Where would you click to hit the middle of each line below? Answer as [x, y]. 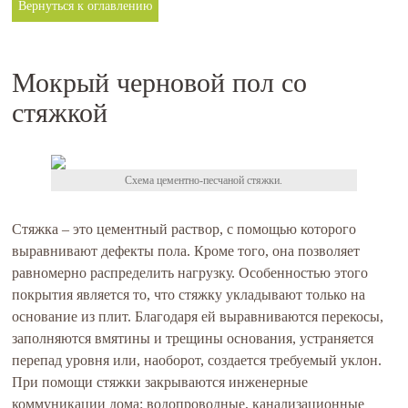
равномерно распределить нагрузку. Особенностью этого [190, 273]
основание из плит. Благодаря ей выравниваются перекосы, [198, 316]
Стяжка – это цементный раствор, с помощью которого [184, 229]
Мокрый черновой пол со [160, 82]
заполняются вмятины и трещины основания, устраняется [193, 338]
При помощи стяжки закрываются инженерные [160, 382]
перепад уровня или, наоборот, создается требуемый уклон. [197, 360]
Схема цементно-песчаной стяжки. [204, 180]
